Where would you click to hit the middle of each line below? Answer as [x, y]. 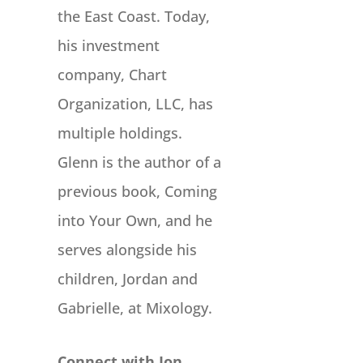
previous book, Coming [137, 192]
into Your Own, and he [135, 221]
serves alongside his [127, 250]
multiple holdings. [120, 133]
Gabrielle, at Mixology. [135, 308]
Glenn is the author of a [139, 162]
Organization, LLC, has [135, 104]
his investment [108, 46]
